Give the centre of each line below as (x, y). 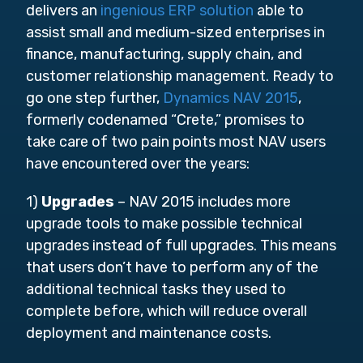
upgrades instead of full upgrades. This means (181, 246)
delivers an (62, 11)
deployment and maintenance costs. (149, 333)
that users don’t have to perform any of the (172, 267)
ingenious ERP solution (175, 11)
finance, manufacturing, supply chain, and (164, 54)
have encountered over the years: (138, 164)
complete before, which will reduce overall (167, 311)
